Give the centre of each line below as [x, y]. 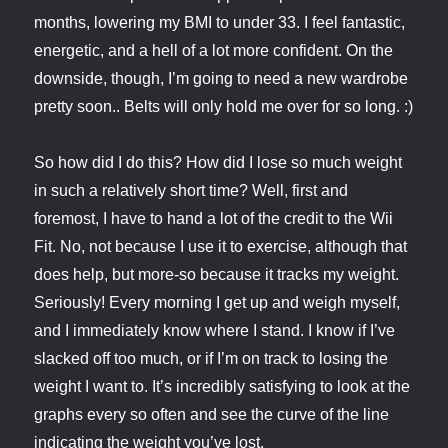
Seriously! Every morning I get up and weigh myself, [217, 303]
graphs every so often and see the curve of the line [212, 415]
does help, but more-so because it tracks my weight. [217, 275]
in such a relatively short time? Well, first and [191, 191]
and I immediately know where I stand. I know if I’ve [215, 331]
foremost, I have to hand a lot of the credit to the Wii [214, 219]
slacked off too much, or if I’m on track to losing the [211, 359]
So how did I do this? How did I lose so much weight [218, 163]
